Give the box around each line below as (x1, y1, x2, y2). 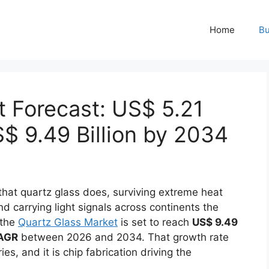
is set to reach (118, 216, 192, 229)
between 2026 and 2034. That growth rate (18, 231, 229, 244)
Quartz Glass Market (18, 216, 118, 229)
